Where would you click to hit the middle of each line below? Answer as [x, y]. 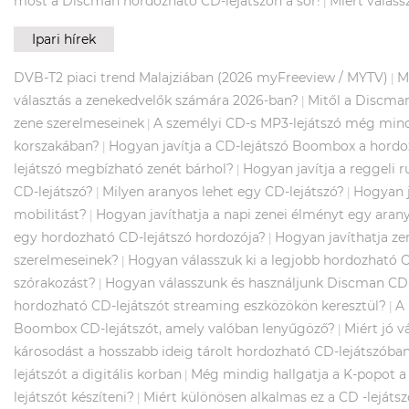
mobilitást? [50, 214]
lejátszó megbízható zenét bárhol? [124, 168]
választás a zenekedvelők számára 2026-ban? [156, 100]
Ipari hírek [64, 39]
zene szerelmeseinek [79, 123]
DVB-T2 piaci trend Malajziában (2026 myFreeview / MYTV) [201, 77]
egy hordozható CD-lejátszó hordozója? [140, 237]
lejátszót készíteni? [74, 397]
